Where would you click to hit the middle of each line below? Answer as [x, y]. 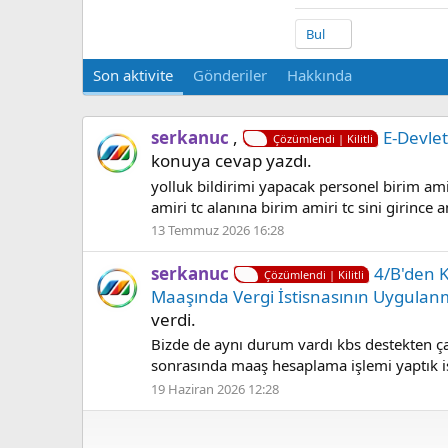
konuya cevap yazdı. [231, 160]
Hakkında [319, 74]
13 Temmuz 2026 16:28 [217, 230]
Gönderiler [230, 74]
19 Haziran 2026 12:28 [215, 389]
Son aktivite [133, 74]
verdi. [173, 319]
